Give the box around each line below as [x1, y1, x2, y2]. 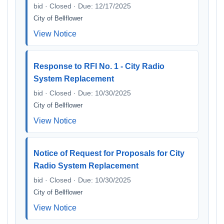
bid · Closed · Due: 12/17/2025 [33, 2, 131, 10]
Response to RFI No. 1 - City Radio [33, 62, 164, 70]
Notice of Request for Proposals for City [33, 149, 184, 157]
